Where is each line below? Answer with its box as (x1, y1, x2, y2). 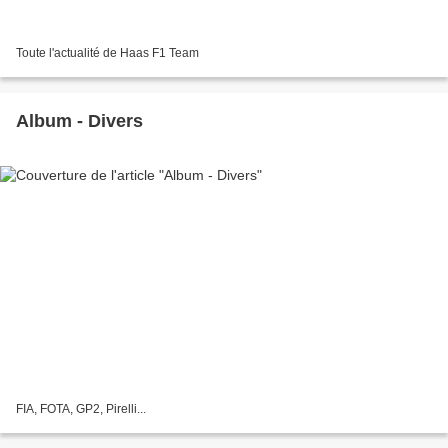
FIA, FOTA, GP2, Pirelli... (16, 402, 146, 417)
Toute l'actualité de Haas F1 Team (16, 45, 199, 60)
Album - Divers (16, 110, 143, 131)
